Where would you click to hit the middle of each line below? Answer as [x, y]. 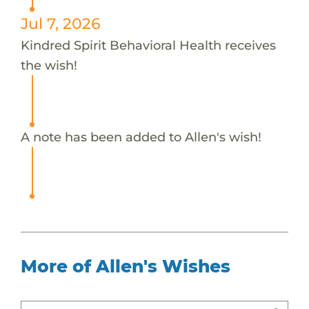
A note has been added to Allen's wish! [141, 137]
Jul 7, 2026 [60, 23]
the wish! [49, 65]
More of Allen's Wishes [125, 266]
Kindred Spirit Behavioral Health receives [148, 45]
